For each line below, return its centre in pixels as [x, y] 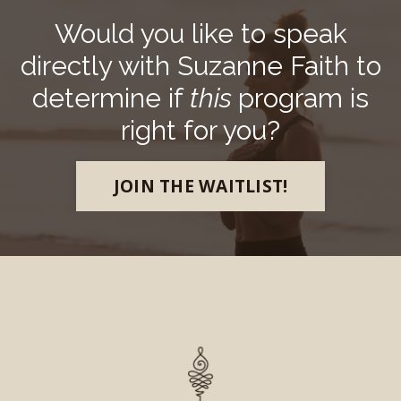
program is [303, 98]
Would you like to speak [200, 33]
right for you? [200, 130]
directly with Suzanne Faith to [200, 65]
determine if [111, 98]
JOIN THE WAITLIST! [200, 185]
